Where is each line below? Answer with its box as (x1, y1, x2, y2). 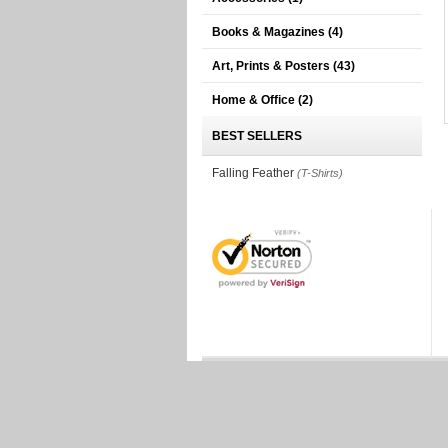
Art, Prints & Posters (212, 59, 333, 73)
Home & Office (212, 93, 298, 107)
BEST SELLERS (212, 129, 302, 143)
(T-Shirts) (297, 167, 343, 179)
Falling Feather (212, 166, 294, 180)
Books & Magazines (212, 25, 328, 39)
